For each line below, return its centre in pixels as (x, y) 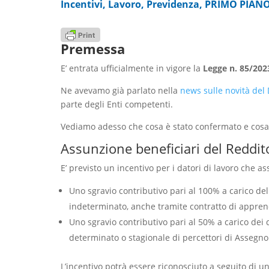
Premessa (92, 48)
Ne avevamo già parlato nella (120, 90)
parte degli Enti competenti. (116, 104)
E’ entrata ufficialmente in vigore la (131, 68)
